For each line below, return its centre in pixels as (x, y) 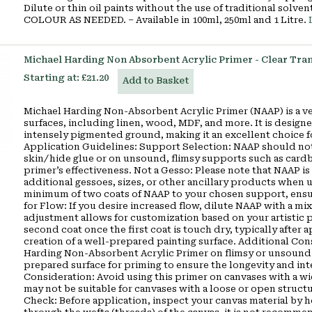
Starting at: (52, 78)
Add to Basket (156, 80)
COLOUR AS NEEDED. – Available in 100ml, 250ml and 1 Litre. (166, 20)
